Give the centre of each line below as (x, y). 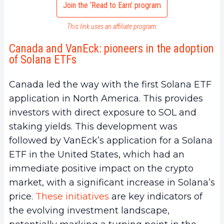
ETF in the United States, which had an (97, 155)
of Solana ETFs (43, 60)
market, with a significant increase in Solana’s (112, 183)
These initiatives (72, 197)
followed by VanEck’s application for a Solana (111, 141)
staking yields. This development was (93, 127)
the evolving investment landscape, (89, 211)
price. (22, 197)
